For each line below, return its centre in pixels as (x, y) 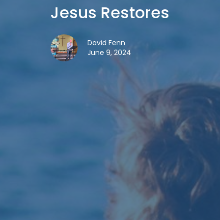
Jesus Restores (110, 12)
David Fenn (106, 42)
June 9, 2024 (109, 52)
